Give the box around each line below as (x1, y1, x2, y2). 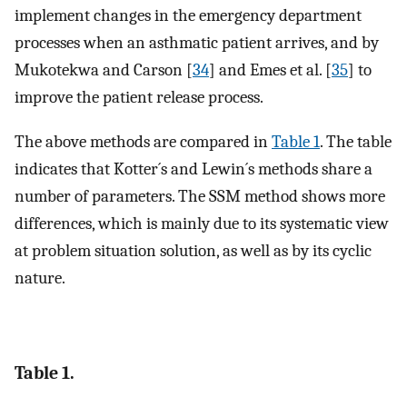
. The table (320, 131, 392, 152)
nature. (15, 267, 65, 288)
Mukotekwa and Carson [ (15, 60, 193, 81)
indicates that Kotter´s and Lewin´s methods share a (15, 158, 372, 179)
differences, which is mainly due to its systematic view (15, 213, 389, 233)
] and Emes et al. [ (209, 60, 332, 81)
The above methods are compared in (15, 131, 272, 152)
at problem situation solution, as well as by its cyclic (15, 240, 372, 261)
